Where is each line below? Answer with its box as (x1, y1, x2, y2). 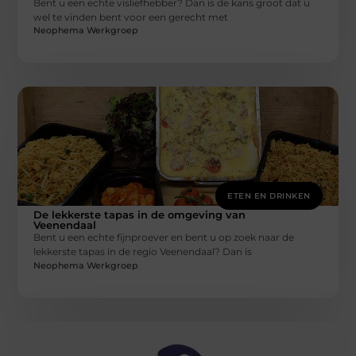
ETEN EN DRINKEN (227, 191, 311, 202)
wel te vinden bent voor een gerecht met (33, 11, 229, 24)
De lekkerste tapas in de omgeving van (33, 208, 246, 222)
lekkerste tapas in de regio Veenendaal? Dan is (33, 246, 253, 258)
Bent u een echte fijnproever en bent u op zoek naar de (33, 231, 295, 244)
